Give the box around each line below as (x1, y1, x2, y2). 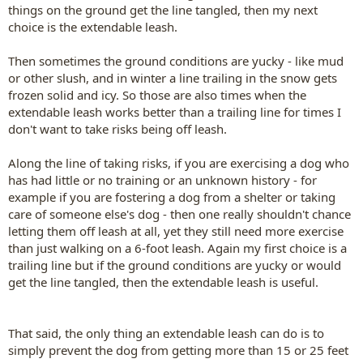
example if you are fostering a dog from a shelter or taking (8, 188, 335, 205)
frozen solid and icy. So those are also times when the (8, 86, 306, 103)
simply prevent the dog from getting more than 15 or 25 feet (8, 341, 348, 358)
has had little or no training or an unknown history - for (8, 171, 317, 188)
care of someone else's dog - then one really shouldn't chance (8, 205, 351, 222)
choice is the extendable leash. (8, 18, 177, 35)
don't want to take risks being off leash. (8, 120, 227, 137)
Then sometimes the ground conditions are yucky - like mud (8, 52, 344, 69)
